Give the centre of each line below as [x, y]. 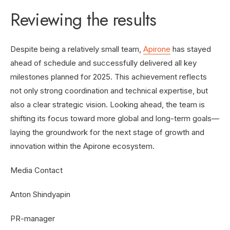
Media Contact [36, 170]
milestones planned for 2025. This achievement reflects [109, 77]
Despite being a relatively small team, [77, 49]
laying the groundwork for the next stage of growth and [107, 132]
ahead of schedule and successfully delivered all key [103, 63]
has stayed [191, 49]
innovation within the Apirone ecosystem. [82, 146]
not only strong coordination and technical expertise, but [109, 91]
